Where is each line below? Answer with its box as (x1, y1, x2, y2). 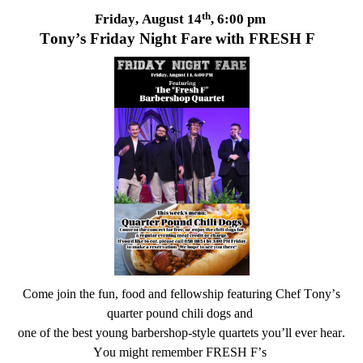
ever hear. (295, 326, 345, 340)
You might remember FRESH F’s (93, 345, 270, 360)
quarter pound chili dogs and (107, 306, 256, 321)
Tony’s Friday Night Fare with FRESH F (40, 29, 323, 47)
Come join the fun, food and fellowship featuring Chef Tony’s (23, 287, 340, 301)
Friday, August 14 (94, 11, 202, 28)
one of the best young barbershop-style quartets (18, 326, 262, 340)
